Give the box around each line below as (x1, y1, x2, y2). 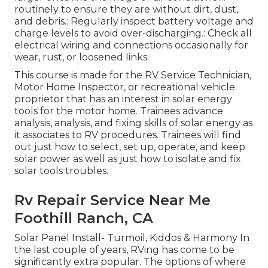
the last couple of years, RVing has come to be (14, 243, 234, 255)
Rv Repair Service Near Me (14, 191, 211, 209)
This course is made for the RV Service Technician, (14, 69, 251, 81)
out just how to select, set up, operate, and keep (14, 141, 245, 153)
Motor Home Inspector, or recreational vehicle (14, 81, 235, 93)
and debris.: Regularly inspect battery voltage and (14, 15, 254, 27)
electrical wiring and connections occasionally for (14, 39, 248, 51)
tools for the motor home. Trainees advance (14, 105, 223, 117)
